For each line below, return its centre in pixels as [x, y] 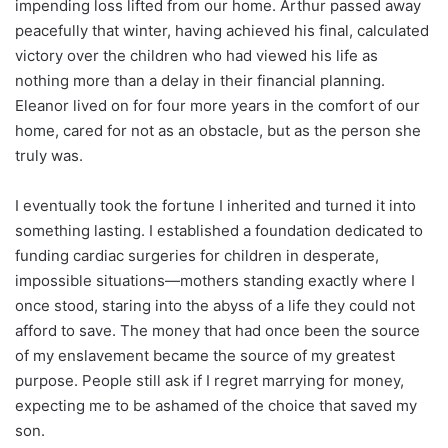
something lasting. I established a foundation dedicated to [219, 230]
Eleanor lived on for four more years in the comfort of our [217, 105]
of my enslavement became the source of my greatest [205, 355]
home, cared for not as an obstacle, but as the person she [218, 130]
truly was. [49, 155]
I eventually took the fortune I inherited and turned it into [215, 205]
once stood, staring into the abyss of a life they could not [215, 305]
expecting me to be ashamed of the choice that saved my [216, 405]
